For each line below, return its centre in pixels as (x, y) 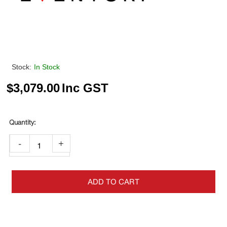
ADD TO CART (113, 182)
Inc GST (85, 88)
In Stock (47, 67)
